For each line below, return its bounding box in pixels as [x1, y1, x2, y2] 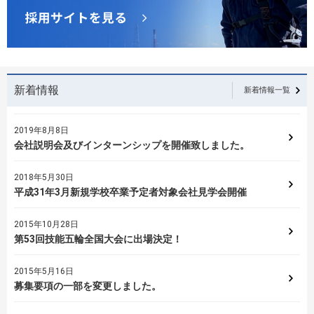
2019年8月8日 [14, 125, 69, 135]
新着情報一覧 [244, 86, 290, 95]
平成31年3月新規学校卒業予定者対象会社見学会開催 [14, 186, 247, 198]
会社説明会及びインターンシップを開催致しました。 [14, 139, 250, 151]
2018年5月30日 [14, 172, 74, 182]
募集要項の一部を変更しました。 [14, 280, 161, 292]
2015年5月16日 [14, 266, 74, 276]
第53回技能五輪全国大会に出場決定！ [14, 233, 182, 245]
